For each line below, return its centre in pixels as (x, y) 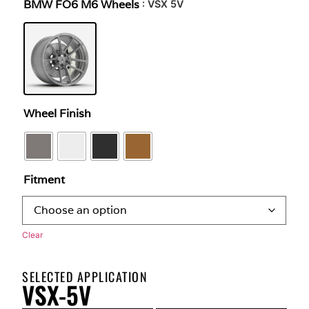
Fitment (44, 179)
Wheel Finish (58, 113)
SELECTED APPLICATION (85, 276)
